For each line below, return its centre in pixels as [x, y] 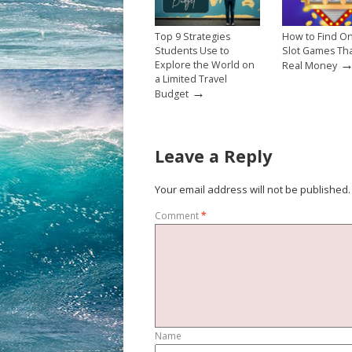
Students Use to [192, 50]
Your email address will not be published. [253, 189]
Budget [172, 93]
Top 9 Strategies [192, 36]
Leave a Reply [213, 156]
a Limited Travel [191, 79]
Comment [178, 215]
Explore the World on [205, 64]
